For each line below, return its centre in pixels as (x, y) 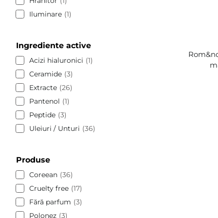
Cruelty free (49, 188)
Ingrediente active (54, 45)
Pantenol (45, 101)
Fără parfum (50, 202)
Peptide (42, 115)
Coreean (43, 174)
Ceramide (45, 74)
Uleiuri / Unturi (54, 128)
